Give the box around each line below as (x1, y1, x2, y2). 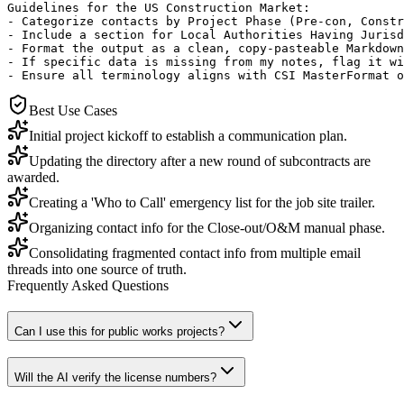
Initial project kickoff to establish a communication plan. (29, 127, 347, 143)
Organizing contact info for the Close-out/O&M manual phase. (29, 219, 385, 235)
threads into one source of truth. (7, 261, 187, 277)
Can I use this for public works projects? (14, 324, 225, 338)
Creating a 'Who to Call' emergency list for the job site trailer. (29, 194, 375, 210)
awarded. (7, 169, 60, 185)
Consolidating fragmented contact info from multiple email (29, 244, 361, 261)
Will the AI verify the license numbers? (14, 371, 216, 385)
